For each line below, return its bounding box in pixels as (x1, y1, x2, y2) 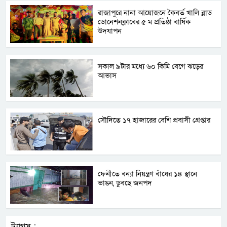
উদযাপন (98, 26, 124, 36)
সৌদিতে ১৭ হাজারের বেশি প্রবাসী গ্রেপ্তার (98, 115, 211, 126)
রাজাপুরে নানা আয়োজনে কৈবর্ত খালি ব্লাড (98, 8, 212, 18)
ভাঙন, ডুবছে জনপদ (98, 178, 153, 188)
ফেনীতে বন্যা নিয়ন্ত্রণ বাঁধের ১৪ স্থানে (98, 169, 198, 179)
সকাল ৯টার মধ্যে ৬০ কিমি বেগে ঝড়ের (98, 61, 204, 72)
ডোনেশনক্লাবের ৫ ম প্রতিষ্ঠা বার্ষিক (98, 17, 191, 27)
